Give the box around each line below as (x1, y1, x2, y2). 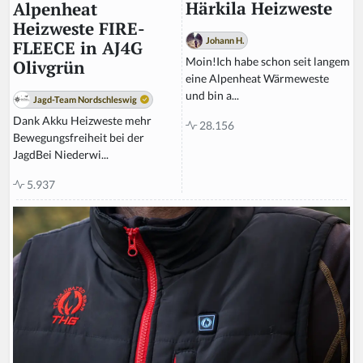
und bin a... (186, 88, 239, 103)
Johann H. (206, 35, 244, 46)
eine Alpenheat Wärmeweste (186, 71, 329, 86)
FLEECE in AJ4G (13, 37, 143, 60)
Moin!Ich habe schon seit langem (186, 54, 350, 69)
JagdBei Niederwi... (13, 147, 109, 162)
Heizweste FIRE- (13, 18, 145, 41)
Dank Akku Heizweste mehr (13, 113, 152, 128)
